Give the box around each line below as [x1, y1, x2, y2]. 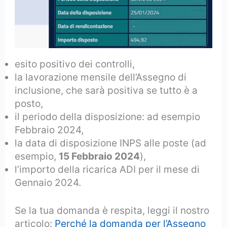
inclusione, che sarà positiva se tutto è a [15, 85, 198, 97]
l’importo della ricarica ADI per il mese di [15, 164, 200, 176]
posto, [15, 98, 44, 110]
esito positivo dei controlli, [15, 58, 135, 70]
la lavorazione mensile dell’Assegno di [15, 71, 187, 84]
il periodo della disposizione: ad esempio [15, 111, 201, 123]
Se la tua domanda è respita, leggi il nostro [15, 204, 210, 216]
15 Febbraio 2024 [59, 150, 140, 163]
